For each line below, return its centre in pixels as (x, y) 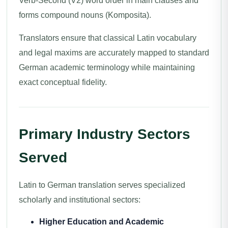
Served (43, 158)
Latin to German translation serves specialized (102, 185)
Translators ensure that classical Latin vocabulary (108, 38)
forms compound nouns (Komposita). (85, 15)
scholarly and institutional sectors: (80, 200)
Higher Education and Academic (102, 222)
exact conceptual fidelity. (63, 82)
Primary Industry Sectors (105, 134)
